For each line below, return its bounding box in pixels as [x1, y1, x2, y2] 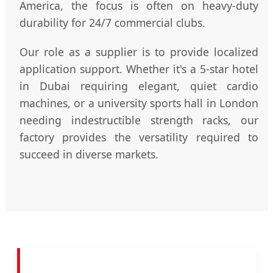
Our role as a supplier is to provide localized [19, 44, 258, 59]
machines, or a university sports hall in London [19, 95, 258, 110]
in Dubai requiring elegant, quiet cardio [19, 78, 258, 93]
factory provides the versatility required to [19, 129, 258, 144]
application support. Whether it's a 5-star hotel [19, 61, 258, 76]
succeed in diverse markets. [19, 146, 158, 161]
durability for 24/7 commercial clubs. [19, 15, 205, 30]
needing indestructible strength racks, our [19, 112, 258, 127]
